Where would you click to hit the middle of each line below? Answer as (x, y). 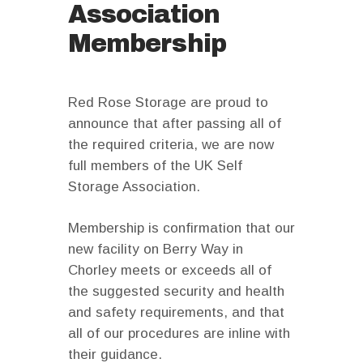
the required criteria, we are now (171, 145)
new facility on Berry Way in (156, 250)
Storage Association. (134, 187)
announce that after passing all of (175, 124)
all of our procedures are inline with (179, 334)
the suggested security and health (176, 292)
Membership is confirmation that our (181, 228)
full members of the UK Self (155, 166)
